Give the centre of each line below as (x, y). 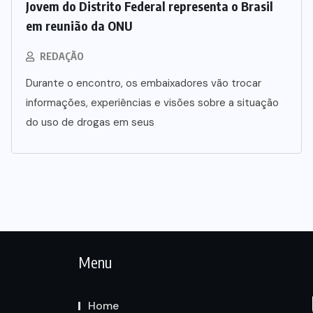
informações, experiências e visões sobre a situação (152, 103)
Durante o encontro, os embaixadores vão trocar (144, 83)
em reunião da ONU (79, 26)
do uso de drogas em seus (90, 123)
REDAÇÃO (62, 57)
